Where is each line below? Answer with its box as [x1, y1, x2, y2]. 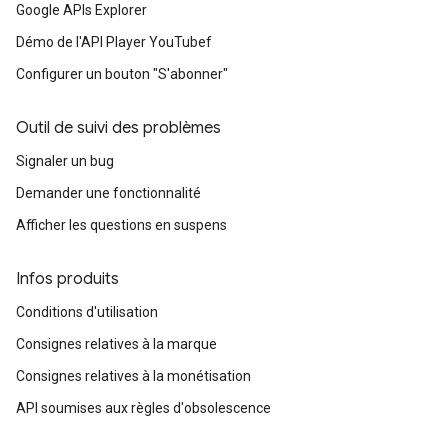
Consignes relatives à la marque [16, 336, 217, 352]
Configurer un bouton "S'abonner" [16, 66, 228, 82]
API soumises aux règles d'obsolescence [16, 400, 271, 416]
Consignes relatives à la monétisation [16, 368, 251, 384]
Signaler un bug [16, 153, 114, 169]
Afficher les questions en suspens [16, 217, 227, 233]
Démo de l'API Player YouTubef [16, 34, 212, 50]
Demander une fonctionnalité [16, 185, 201, 201]
